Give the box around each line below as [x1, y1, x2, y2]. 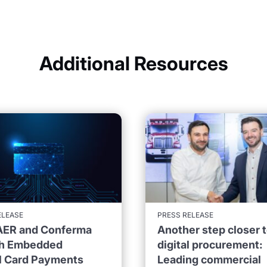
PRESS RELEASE [157, 210, 213, 219]
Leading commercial [157, 253, 261, 266]
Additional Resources [39, 52, 228, 76]
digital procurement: [157, 238, 263, 251]
